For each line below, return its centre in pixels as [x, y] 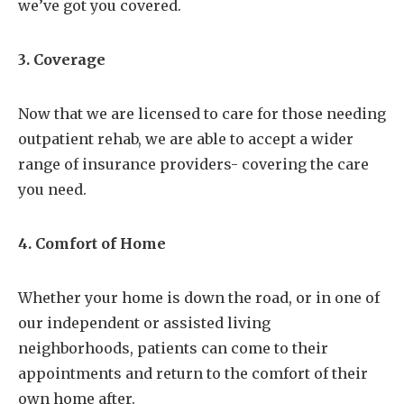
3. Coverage [62, 60]
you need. [52, 190]
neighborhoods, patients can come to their [173, 349]
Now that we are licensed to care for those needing [202, 114]
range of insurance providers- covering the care [193, 165]
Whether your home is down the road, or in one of [199, 298]
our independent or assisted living [144, 323]
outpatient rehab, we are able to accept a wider [186, 139]
